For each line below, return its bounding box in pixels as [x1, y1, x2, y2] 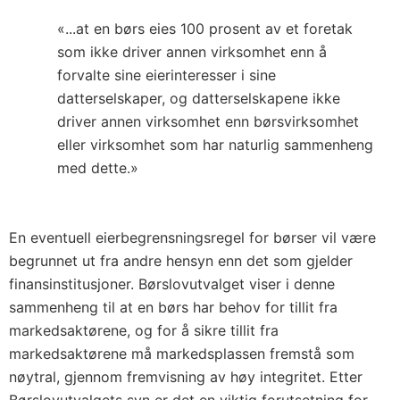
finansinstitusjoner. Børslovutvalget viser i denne [9, 275, 335, 293]
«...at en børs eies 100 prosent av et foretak [57, 20, 353, 37]
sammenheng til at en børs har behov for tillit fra [9, 298, 337, 316]
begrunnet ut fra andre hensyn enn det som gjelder [9, 252, 353, 270]
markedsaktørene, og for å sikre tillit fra [9, 321, 279, 339]
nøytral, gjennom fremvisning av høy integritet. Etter [9, 368, 362, 386]
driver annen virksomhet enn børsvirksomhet [57, 112, 359, 130]
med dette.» [57, 159, 138, 177]
